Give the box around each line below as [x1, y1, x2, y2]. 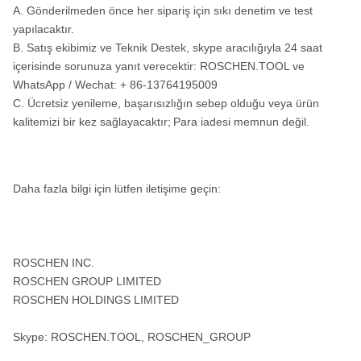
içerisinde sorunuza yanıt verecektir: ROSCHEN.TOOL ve [13, 60, 305, 73]
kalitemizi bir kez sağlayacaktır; [13, 115, 171, 128]
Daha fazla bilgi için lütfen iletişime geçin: [13, 182, 221, 195]
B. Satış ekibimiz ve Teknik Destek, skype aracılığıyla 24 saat [13, 41, 322, 54]
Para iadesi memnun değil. [173, 115, 309, 128]
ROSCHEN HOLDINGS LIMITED [13, 293, 179, 306]
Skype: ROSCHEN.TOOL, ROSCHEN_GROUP [13, 330, 251, 343]
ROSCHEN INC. [13, 256, 94, 269]
